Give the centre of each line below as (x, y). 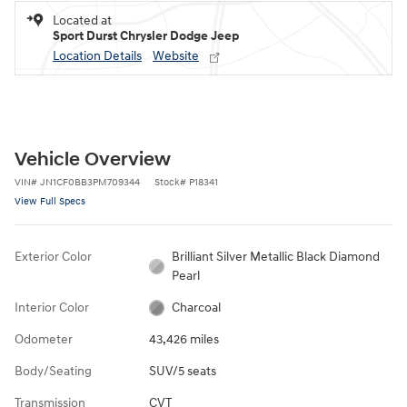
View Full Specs (50, 201)
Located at (82, 20)
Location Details (97, 55)
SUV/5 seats (182, 371)
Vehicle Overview (93, 159)
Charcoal (197, 307)
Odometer (44, 339)
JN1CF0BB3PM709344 (90, 182)
